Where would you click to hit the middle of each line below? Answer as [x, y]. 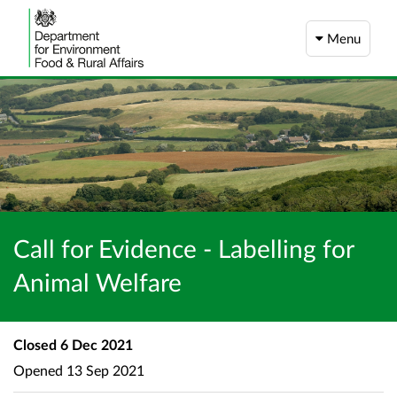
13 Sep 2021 [104, 370]
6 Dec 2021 [95, 344]
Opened [38, 370]
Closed [35, 344]
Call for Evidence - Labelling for [183, 248]
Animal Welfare [97, 282]
